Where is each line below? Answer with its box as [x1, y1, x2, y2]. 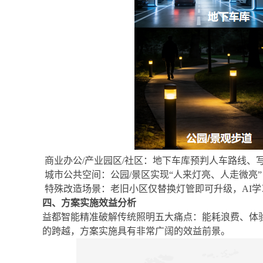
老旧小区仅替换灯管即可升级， [110, 184, 242, 194]
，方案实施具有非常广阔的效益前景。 [70, 226, 230, 236]
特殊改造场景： [45, 184, 110, 194]
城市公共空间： [45, 170, 110, 180]
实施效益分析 [80, 198, 136, 208]
